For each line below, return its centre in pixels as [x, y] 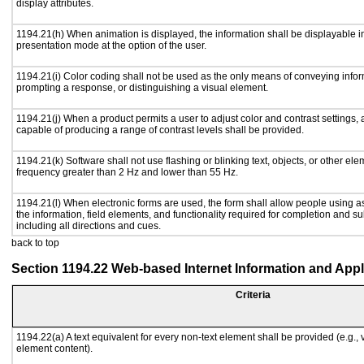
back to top [35, 243]
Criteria [253, 295]
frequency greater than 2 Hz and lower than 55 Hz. [127, 172]
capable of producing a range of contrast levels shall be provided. [160, 130]
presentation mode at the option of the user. [111, 45]
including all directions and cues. [89, 226]
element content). [54, 349]
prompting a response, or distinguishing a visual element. [142, 88]
